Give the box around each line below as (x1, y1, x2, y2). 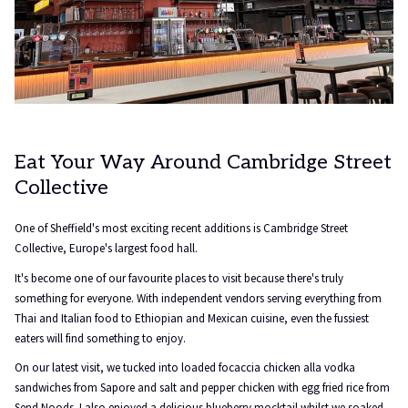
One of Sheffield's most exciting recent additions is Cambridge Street (15, 220, 348, 236)
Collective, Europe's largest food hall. (15, 240, 198, 256)
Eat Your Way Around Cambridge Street (15, 150, 392, 174)
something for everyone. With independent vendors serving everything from (15, 291, 382, 306)
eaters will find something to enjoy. (15, 331, 186, 346)
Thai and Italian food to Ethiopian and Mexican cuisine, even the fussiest (15, 311, 369, 326)
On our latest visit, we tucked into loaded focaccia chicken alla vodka (15, 360, 355, 375)
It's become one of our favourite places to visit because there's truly (15, 270, 343, 286)
